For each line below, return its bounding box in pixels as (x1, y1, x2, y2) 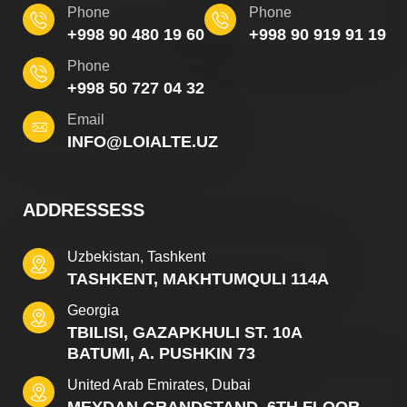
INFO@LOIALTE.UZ (67, 133, 218, 152)
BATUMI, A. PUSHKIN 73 (67, 344, 255, 363)
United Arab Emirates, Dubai (67, 377, 251, 393)
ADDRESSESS (23, 200, 144, 221)
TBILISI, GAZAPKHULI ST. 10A (67, 323, 303, 342)
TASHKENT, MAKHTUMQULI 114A (67, 270, 329, 289)
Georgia (67, 303, 119, 319)
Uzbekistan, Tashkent (67, 249, 205, 265)
